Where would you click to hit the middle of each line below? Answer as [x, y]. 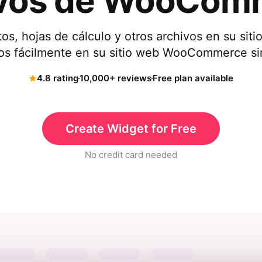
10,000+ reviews [116, 78]
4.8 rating [58, 78]
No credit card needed [131, 155]
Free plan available [193, 78]
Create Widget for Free [131, 129]
